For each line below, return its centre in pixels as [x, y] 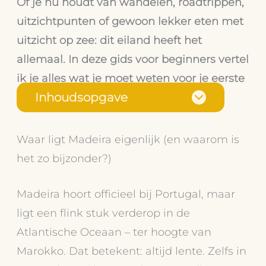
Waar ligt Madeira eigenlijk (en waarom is [128, 140]
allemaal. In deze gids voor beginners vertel [133, 59]
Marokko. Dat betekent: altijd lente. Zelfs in [132, 251]
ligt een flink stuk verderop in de [104, 213]
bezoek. [37, 97]
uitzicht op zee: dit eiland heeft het [110, 40]
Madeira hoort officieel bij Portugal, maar [126, 194]
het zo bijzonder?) [64, 159]
